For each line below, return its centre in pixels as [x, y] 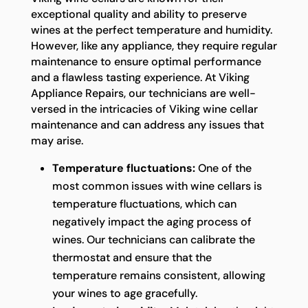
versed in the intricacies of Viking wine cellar [144, 109]
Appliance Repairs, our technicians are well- [143, 93]
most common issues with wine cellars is [157, 186]
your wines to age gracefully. [124, 293]
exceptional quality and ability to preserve [139, 14]
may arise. [57, 140]
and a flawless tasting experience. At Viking [140, 77]
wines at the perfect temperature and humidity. [151, 30]
